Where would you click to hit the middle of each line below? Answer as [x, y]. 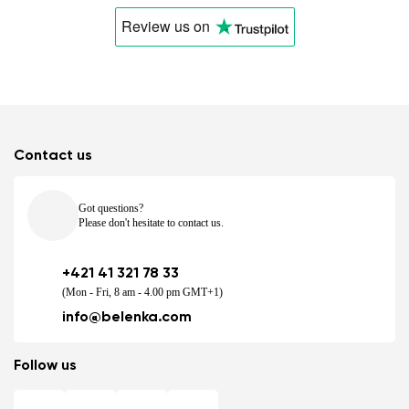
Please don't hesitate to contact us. [151, 223]
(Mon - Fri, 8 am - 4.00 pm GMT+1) [142, 293]
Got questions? [111, 209]
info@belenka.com [127, 318]
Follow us [45, 367]
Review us [157, 26]
